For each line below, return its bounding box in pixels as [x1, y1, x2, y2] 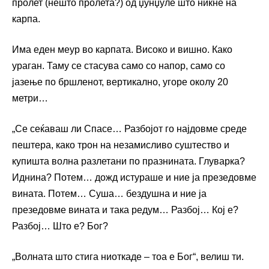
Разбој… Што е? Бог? [12, 221, 108, 232]
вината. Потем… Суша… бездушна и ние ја [12, 189, 207, 199]
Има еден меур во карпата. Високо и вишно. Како [12, 44, 232, 55]
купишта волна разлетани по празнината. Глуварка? [12, 156, 245, 167]
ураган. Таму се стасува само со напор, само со [12, 61, 225, 71]
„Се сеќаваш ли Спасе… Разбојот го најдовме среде [12, 124, 247, 134]
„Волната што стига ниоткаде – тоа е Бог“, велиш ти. [12, 252, 244, 262]
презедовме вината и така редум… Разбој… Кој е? [12, 205, 238, 216]
